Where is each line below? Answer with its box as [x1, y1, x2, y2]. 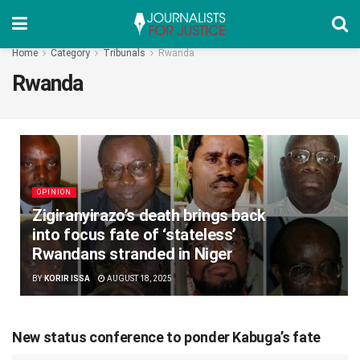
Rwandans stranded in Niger [32, 244, 233, 264]
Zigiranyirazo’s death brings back [32, 206, 266, 225]
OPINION [37, 188, 72, 196]
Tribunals [103, 47, 145, 59]
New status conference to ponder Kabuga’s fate [12, 329, 321, 346]
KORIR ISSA [43, 274, 90, 283]
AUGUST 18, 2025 [104, 274, 172, 283]
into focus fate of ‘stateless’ [32, 225, 237, 244]
